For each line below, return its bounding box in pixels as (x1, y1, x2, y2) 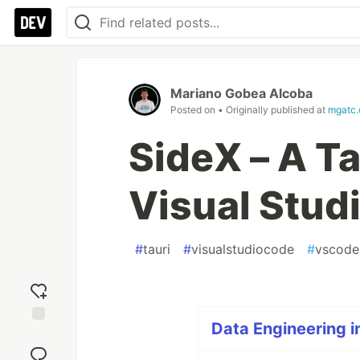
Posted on (170, 104, 218, 116)
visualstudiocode (191, 241, 294, 257)
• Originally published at (218, 104, 328, 116)
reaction (17, 341, 60, 355)
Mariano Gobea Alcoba (170, 85, 313, 101)
